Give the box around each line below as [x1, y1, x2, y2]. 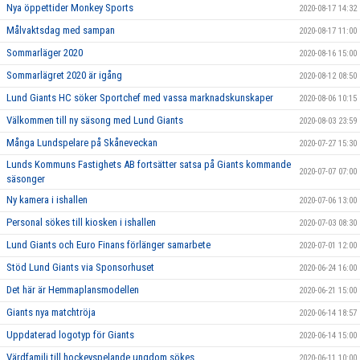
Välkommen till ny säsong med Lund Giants [6, 114, 183, 126]
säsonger [6, 173, 45, 185]
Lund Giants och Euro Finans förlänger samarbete [6, 239, 211, 251]
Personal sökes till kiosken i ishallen [6, 216, 156, 228]
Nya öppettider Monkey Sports [6, 2, 133, 14]
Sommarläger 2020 [6, 47, 83, 59]
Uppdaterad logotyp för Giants [6, 329, 134, 341]
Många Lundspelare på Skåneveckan [6, 137, 157, 149]
